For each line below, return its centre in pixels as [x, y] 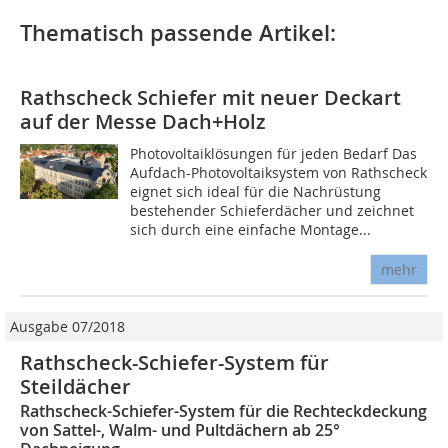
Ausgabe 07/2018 [67, 326]
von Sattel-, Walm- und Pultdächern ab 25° [180, 430]
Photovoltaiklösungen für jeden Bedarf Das [274, 153]
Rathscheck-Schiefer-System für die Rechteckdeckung [223, 411]
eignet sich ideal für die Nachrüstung [256, 191]
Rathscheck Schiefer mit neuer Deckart [210, 97]
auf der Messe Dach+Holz [143, 121]
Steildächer [75, 386]
